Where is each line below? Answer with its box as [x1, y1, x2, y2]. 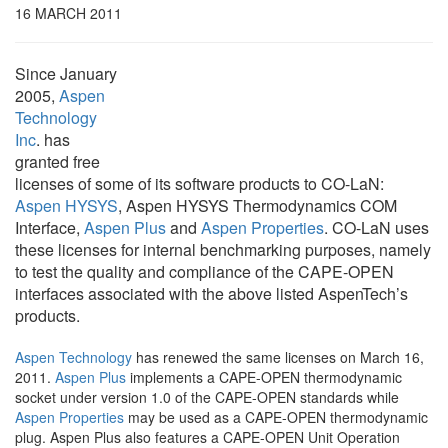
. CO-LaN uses [324, 216, 429, 239]
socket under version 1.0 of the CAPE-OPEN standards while [15, 387, 399, 407]
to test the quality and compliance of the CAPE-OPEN [15, 260, 394, 283]
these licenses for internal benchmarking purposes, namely [15, 238, 431, 261]
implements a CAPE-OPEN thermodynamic [126, 367, 402, 387]
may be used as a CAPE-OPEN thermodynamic [124, 407, 428, 427]
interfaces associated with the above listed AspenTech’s [15, 282, 408, 305]
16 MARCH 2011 [15, 3, 122, 23]
